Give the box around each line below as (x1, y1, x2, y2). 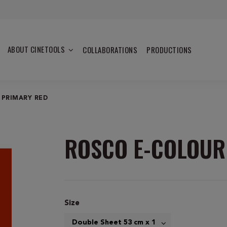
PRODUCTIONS (146, 44, 192, 55)
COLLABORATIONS (83, 44, 138, 55)
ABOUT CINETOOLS (7, 44, 67, 55)
